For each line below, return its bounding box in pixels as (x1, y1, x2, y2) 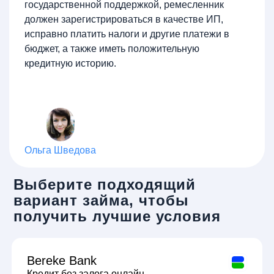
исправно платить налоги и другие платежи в (24, 28, 229, 39)
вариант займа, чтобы (13, 191, 189, 209)
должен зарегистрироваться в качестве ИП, (24, 13, 223, 24)
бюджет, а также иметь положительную (24, 43, 199, 54)
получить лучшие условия (13, 207, 221, 224)
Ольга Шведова (24, 144, 96, 155)
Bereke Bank (27, 253, 97, 267)
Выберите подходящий (13, 176, 196, 193)
